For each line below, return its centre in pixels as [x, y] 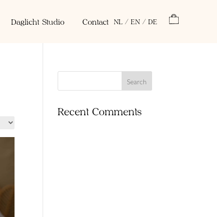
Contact [96, 21]
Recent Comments [100, 111]
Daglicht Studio [38, 21]
